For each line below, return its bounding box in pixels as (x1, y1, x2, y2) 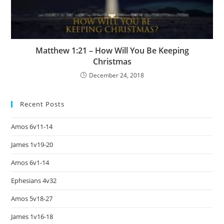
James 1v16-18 (11, 212, 53, 221)
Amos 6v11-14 (11, 122, 53, 131)
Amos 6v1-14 (11, 158, 49, 167)
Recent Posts (20, 99, 65, 109)
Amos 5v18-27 (11, 194, 53, 203)
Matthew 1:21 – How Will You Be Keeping (35, 45, 189, 56)
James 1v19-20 (11, 140, 53, 149)
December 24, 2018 (88, 71, 144, 80)
